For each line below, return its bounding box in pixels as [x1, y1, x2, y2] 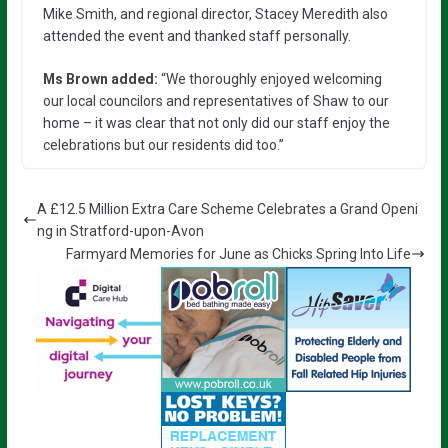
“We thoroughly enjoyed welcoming [160, 70, 382, 87]
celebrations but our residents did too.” [42, 136, 284, 153]
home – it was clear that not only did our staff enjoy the [42, 114, 390, 131]
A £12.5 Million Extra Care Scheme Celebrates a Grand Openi [36, 200, 418, 217]
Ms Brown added [42, 70, 154, 87]
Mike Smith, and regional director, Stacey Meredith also [42, 5, 388, 22]
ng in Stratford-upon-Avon [36, 222, 204, 239]
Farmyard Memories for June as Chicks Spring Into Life [66, 245, 412, 262]
